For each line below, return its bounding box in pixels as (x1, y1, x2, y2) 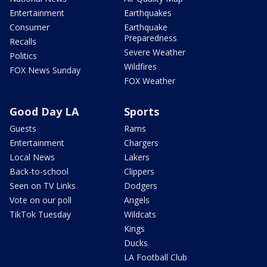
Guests (10, 123, 36, 135)
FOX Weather (124, 75, 175, 87)
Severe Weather (124, 46, 185, 58)
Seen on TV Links (10, 180, 76, 192)
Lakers (124, 151, 150, 163)
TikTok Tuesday (10, 209, 71, 221)
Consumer (10, 21, 49, 33)
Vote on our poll (10, 194, 72, 206)
